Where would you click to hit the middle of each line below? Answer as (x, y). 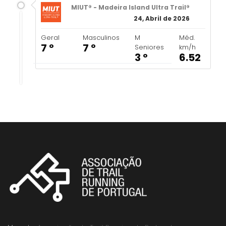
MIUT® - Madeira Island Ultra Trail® (130, 7)
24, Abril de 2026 (162, 18)
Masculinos (101, 38)
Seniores (149, 47)
